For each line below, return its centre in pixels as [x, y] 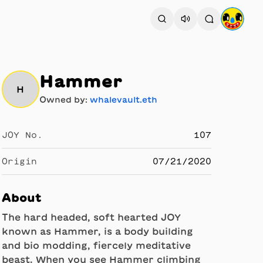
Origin [19, 161]
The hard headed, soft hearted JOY [91, 217]
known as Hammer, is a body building [97, 231]
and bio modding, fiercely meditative [96, 245]
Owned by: [64, 100]
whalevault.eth [123, 100]
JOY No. [22, 135]
